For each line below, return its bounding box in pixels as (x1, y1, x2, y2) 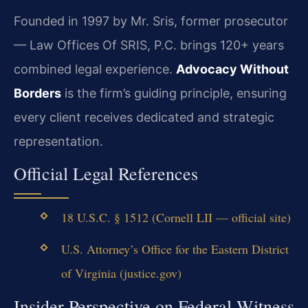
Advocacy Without (176, 61, 289, 76)
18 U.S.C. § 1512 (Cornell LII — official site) (60, 208, 291, 225)
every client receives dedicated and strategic (14, 109, 274, 124)
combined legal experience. (14, 61, 176, 76)
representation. (14, 133, 103, 148)
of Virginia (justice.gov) (60, 265, 181, 282)
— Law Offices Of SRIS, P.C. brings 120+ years (14, 37, 284, 52)
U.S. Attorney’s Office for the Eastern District (60, 241, 289, 258)
